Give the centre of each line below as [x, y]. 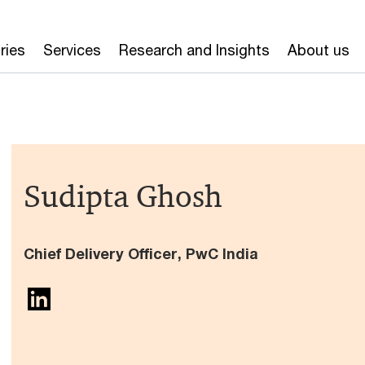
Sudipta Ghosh [123, 196]
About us [318, 50]
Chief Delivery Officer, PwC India [141, 253]
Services [72, 50]
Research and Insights [194, 50]
